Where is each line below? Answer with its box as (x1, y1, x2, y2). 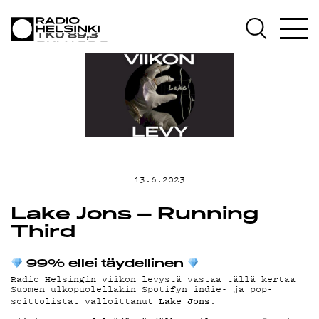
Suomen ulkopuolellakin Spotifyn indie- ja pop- (11, 282, 273, 295)
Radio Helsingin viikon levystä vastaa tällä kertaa (11, 272, 296, 285)
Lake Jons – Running (11, 206, 258, 224)
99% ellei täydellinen (22, 259, 187, 270)
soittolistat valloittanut (11, 294, 159, 307)
